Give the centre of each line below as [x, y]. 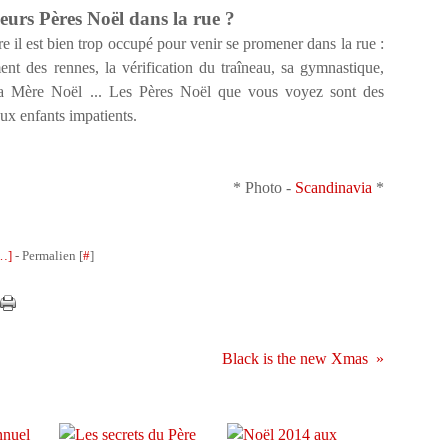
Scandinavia [333, 187]
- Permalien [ [47, 255]
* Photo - [264, 187]
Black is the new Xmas [295, 358]
